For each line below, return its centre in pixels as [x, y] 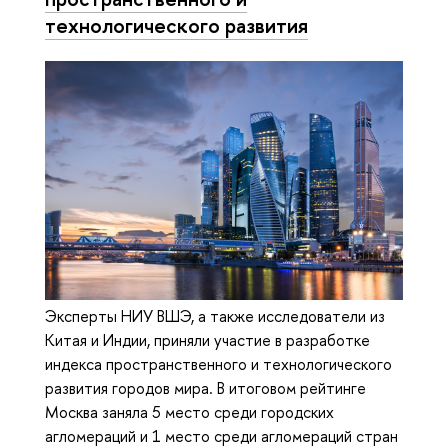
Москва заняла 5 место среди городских [189, 412]
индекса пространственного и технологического [218, 364]
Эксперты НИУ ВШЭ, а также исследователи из [215, 316]
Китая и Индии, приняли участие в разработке [207, 340]
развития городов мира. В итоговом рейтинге [205, 388]
